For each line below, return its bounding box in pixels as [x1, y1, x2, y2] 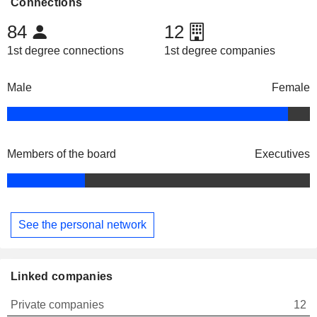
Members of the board [7, 148, 116, 161]
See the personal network [18, 218, 146, 231]
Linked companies [11, 270, 113, 282]
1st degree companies [163, 45, 275, 57]
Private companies [11, 298, 104, 311]
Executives [255, 148, 310, 161]
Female [272, 81, 310, 94]
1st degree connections [7, 45, 124, 57]
